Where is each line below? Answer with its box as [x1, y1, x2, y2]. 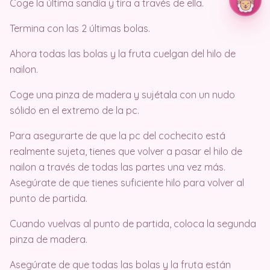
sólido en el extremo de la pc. [10, 104, 139, 117]
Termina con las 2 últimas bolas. [10, 22, 150, 35]
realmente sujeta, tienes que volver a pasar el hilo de [10, 145, 242, 158]
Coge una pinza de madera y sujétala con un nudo [10, 89, 235, 101]
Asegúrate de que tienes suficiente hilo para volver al [10, 177, 244, 189]
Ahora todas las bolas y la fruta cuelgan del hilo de [10, 48, 236, 60]
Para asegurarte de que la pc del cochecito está [10, 130, 225, 142]
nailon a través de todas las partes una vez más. [10, 161, 225, 174]
